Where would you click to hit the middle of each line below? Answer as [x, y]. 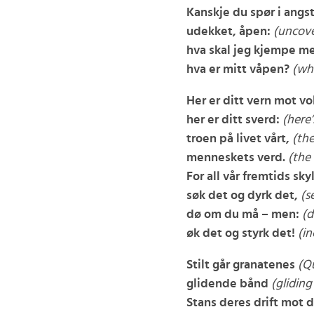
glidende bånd [227, 284]
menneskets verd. [235, 158]
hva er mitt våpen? [238, 69]
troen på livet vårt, [238, 139]
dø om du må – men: [243, 214]
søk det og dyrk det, [242, 196]
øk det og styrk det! [240, 233]
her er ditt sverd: [233, 120]
